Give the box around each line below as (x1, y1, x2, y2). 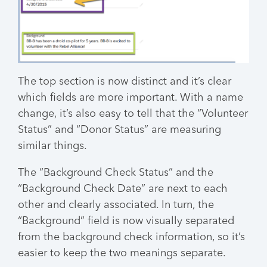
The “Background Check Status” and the (18, 167, 213, 179)
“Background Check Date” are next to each (18, 184, 228, 195)
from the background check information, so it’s (18, 232, 245, 243)
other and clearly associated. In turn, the (18, 200, 214, 211)
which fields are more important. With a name (18, 92, 243, 104)
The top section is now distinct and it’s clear (18, 76, 231, 88)
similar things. (18, 141, 87, 152)
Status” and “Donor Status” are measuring (18, 125, 221, 136)
